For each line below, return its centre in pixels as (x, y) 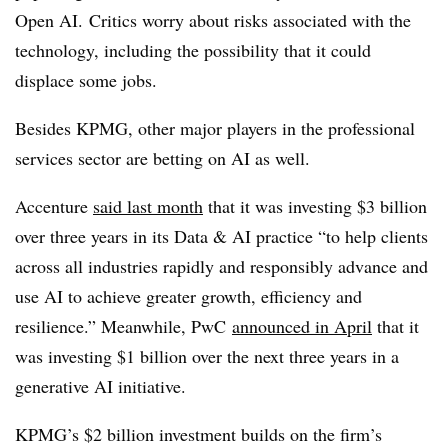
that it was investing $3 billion (315, 206)
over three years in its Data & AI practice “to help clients (221, 236)
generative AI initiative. (100, 386)
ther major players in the (237, 128)
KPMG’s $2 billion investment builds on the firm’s (198, 434)
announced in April (302, 326)
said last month (148, 206)
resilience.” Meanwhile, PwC (123, 326)
